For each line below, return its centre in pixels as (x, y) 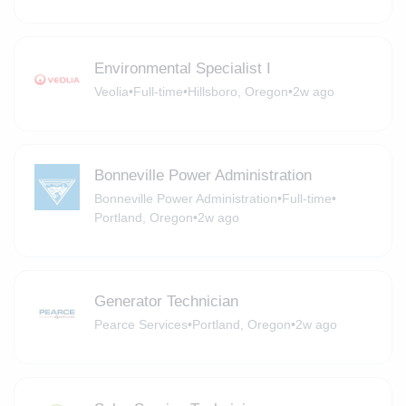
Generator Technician (166, 302)
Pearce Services (140, 325)
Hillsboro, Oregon (237, 91)
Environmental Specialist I (182, 68)
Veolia (111, 91)
